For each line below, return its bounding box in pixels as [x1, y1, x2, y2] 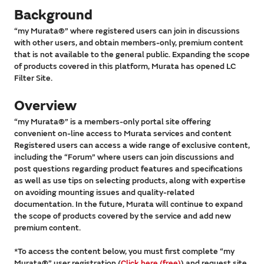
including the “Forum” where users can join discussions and [14, 152, 234, 163]
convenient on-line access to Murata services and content [14, 128, 232, 139]
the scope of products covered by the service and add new [14, 211, 231, 222]
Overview [14, 97, 77, 115]
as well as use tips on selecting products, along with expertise [14, 176, 246, 186]
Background [14, 6, 93, 24]
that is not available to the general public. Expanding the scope [14, 49, 250, 60]
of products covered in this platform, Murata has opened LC [14, 61, 236, 72]
